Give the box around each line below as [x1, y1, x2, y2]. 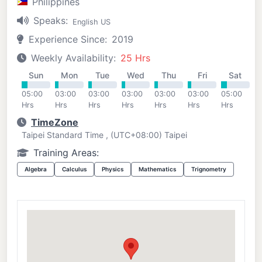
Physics [102, 166, 123, 173]
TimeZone [31, 116, 78, 128]
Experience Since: [29, 33, 107, 45]
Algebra [25, 166, 47, 173]
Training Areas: [33, 147, 99, 158]
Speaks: [33, 15, 68, 26]
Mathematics [139, 166, 176, 173]
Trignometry [191, 166, 226, 173]
